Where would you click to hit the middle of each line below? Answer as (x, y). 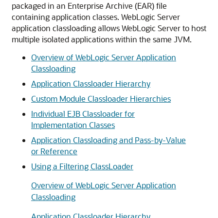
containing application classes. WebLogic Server (96, 17)
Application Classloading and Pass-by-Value (109, 140)
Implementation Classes (73, 125)
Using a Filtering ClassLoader (82, 166)
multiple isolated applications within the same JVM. (102, 39)
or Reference (54, 151)
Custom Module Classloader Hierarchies (101, 99)
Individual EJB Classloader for (83, 114)
